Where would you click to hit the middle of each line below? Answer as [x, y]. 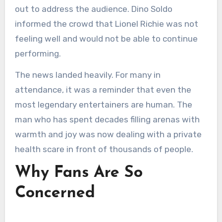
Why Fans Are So [79, 173]
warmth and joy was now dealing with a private [108, 134]
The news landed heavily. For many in [87, 75]
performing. [38, 53]
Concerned [55, 193]
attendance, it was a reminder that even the [103, 89]
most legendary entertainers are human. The [103, 104]
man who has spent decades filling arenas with [107, 119]
